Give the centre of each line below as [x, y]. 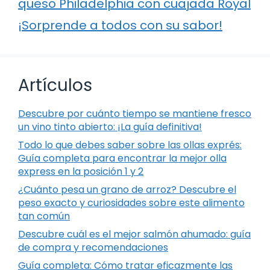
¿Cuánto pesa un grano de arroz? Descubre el [127, 189]
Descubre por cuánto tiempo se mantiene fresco [135, 113]
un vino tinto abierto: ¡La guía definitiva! [110, 127]
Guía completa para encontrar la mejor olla [122, 158]
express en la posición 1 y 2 [81, 171]
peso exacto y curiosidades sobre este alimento [131, 202]
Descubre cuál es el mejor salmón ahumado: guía [134, 234]
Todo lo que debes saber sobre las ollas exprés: [130, 145]
